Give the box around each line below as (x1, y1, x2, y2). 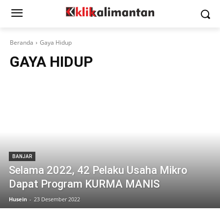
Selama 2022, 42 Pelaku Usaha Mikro (9, 164, 187, 176)
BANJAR (12, 154, 32, 159)
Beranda (10, 38, 33, 47)
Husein (9, 195, 27, 203)
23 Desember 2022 (34, 195, 80, 203)
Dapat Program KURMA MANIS (9, 178, 160, 190)
